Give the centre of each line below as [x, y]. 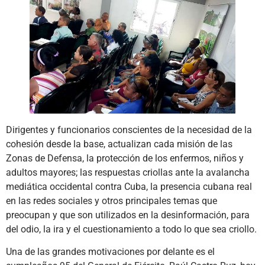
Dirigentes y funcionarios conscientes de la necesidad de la [129, 130]
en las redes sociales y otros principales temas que [112, 201]
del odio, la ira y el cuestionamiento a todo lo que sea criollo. [131, 229]
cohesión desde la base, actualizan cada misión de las [119, 144]
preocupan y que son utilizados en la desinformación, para [128, 215]
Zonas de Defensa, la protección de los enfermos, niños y [125, 158]
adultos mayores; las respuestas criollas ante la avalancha [128, 172]
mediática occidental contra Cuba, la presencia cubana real [129, 186]
